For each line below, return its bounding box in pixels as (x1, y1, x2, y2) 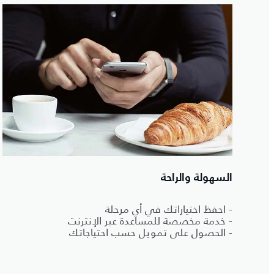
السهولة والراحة (161, 172, 232, 184)
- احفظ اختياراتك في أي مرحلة (105, 201, 232, 218)
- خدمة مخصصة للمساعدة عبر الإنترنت (68, 213, 232, 229)
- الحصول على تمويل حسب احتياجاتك (69, 224, 232, 241)
